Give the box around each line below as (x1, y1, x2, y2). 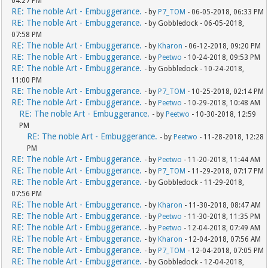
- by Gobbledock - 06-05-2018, (144, 19, 245, 28)
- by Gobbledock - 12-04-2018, (144, 258, 245, 266)
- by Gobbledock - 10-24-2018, (144, 65, 245, 73)
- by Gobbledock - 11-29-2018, (144, 178, 245, 187)
